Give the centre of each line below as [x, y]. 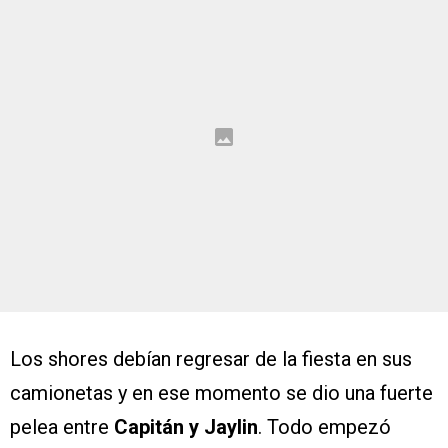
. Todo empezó [324, 427]
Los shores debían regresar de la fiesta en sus [211, 359]
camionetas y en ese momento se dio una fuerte [221, 393]
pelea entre [62, 427]
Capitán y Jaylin [186, 427]
